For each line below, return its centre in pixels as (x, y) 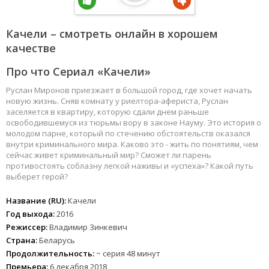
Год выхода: (30, 214)
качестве (31, 48)
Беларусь (56, 240)
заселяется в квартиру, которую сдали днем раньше (107, 112)
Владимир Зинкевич (88, 227)
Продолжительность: (50, 253)
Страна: (22, 240)
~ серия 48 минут (127, 253)
